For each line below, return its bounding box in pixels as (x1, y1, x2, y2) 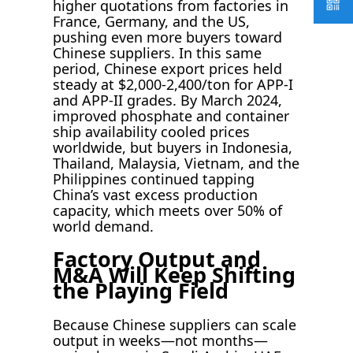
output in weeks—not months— (53, 330, 269, 350)
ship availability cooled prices (53, 121, 251, 141)
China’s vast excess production (53, 184, 258, 204)
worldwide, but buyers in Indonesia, (53, 137, 293, 157)
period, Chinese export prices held (53, 58, 283, 78)
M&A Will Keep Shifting (53, 260, 296, 290)
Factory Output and (53, 244, 262, 274)
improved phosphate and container (53, 106, 290, 125)
